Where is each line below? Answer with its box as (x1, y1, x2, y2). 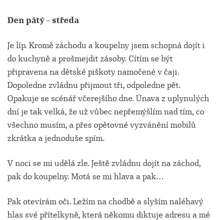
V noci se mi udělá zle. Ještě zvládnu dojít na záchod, (7, 158, 201, 168)
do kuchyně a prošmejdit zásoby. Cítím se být (7, 54, 173, 64)
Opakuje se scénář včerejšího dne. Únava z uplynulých (7, 93, 209, 104)
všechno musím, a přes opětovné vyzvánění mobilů (7, 120, 196, 130)
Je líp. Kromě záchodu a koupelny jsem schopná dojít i (7, 40, 205, 51)
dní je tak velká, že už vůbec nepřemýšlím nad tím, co (7, 107, 204, 117)
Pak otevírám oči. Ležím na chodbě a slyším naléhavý (7, 196, 203, 207)
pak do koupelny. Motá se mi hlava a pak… (7, 171, 164, 182)
